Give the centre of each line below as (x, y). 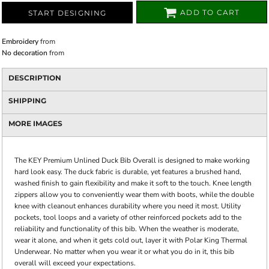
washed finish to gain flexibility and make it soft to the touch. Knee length (133, 183)
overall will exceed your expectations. (75, 263)
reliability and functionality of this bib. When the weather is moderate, (127, 229)
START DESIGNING (67, 13)
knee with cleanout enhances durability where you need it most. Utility (128, 206)
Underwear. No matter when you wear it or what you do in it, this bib (124, 252)
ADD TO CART (210, 13)
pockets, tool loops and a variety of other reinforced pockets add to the (128, 217)
